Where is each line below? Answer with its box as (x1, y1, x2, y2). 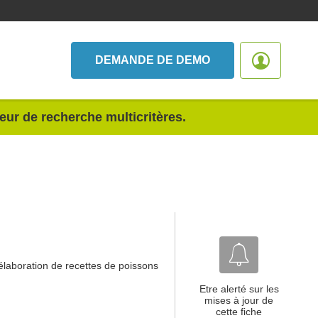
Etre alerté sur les (199, 283, 279, 295)
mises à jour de (204, 295, 273, 306)
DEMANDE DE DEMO (95, 54, 210, 66)
